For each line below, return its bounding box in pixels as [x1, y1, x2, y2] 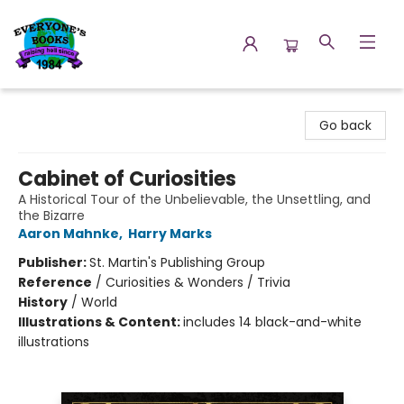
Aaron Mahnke [18, 225, 119, 243]
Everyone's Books [14, 96, 120, 115]
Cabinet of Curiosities [18, 165, 236, 193]
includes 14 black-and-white [183, 313, 362, 331]
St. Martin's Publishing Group [89, 253, 265, 271]
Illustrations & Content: [18, 313, 183, 331]
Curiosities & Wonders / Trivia [106, 273, 290, 291]
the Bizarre [18, 207, 85, 225]
